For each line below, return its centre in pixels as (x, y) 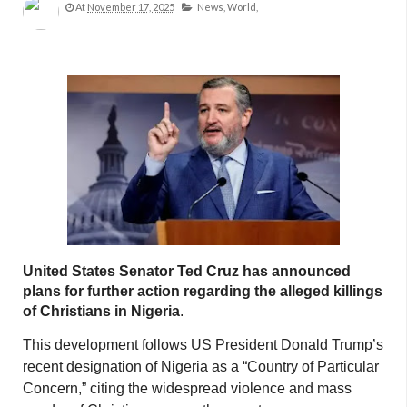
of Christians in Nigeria (101, 312)
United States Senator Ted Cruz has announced (187, 272)
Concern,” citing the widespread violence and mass (187, 389)
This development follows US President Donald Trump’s (203, 345)
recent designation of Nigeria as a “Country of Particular (201, 367)
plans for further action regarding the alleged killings (203, 292)
